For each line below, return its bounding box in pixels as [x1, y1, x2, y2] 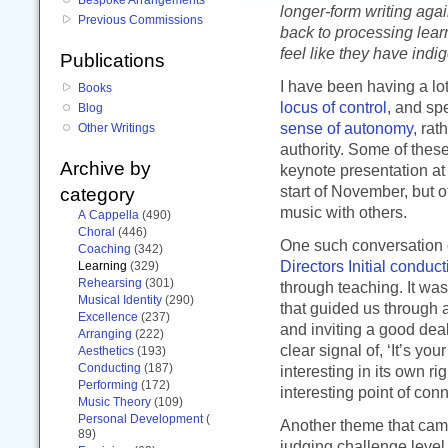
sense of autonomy [280, 119, 413, 137]
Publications [60, 49, 165, 71]
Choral [78, 224, 115, 239]
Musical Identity [78, 292, 162, 307]
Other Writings [78, 120, 155, 135]
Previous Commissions [78, 12, 203, 27]
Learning [78, 258, 127, 273]
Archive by [60, 157, 151, 179]
